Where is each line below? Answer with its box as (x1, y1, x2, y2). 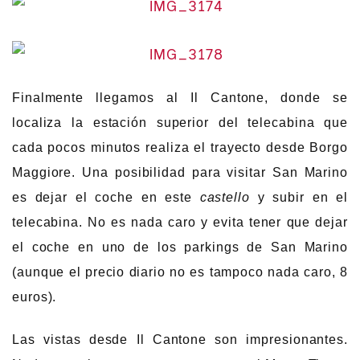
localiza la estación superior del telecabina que (12, 115, 348, 129)
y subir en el (249, 190, 348, 204)
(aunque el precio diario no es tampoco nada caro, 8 (12, 264, 348, 279)
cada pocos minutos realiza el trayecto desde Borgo (12, 140, 348, 154)
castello (199, 190, 250, 204)
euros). (12, 289, 57, 304)
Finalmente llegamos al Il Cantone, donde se (12, 90, 348, 104)
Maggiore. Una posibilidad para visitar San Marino (12, 165, 348, 179)
